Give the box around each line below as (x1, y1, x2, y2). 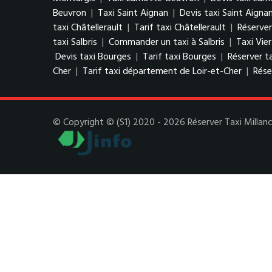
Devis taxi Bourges (55, 49, 131, 65)
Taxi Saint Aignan (98, 5, 168, 21)
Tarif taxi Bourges (143, 49, 216, 65)
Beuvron (53, 5, 86, 21)
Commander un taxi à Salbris (109, 35, 225, 50)
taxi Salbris (53, 35, 97, 50)
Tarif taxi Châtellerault (134, 20, 226, 36)
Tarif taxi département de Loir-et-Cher (83, 64, 242, 80)
